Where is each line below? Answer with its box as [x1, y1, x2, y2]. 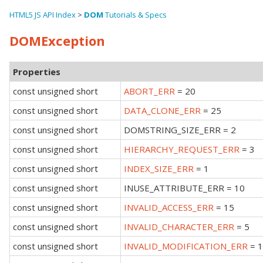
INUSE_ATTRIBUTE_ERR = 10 [124, 181, 245, 194]
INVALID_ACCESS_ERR [124, 201, 214, 213]
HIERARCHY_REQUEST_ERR [124, 143, 240, 155]
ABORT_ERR [124, 85, 175, 97]
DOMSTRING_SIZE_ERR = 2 [124, 123, 236, 136]
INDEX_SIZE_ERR [124, 162, 194, 174]
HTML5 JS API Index [9, 9, 76, 20]
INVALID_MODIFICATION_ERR [124, 240, 248, 252]
